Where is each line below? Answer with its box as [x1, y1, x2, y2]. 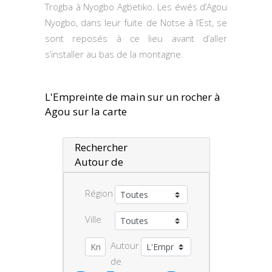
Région [84, 187, 113, 199]
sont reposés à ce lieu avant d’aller [45, 32, 227, 44]
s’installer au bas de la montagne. [45, 48, 183, 60]
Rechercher [74, 140, 127, 154]
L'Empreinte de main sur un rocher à [45, 90, 220, 104]
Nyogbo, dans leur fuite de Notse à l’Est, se [45, 16, 227, 29]
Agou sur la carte [45, 104, 127, 118]
